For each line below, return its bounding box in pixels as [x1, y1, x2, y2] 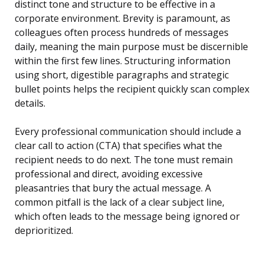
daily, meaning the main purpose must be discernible [15, 40, 248, 54]
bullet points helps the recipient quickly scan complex [15, 82, 249, 96]
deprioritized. [15, 224, 73, 237]
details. [15, 97, 45, 110]
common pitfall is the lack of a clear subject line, [15, 196, 225, 209]
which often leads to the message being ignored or [15, 210, 240, 223]
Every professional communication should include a [15, 125, 241, 138]
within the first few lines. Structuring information [15, 54, 230, 68]
